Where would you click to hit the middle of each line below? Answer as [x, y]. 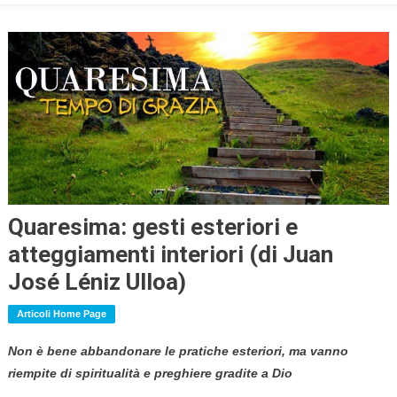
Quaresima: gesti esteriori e [152, 227]
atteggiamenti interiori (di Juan [170, 255]
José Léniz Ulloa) [97, 282]
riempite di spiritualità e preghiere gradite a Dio [150, 374]
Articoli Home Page [61, 314]
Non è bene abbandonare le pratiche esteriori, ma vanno [178, 351]
